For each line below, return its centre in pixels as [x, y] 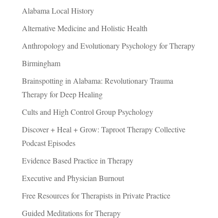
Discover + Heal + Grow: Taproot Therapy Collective [103, 129]
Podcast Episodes [48, 143]
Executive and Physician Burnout [73, 178]
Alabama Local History [58, 11]
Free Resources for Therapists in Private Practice [96, 196]
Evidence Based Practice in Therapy [77, 161]
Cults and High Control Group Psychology [87, 112]
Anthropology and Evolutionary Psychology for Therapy [108, 46]
